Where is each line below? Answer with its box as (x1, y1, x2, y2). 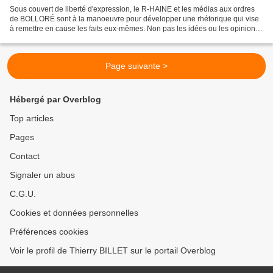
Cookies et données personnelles (10, 208, 138, 218)
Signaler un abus (10, 170, 75, 180)
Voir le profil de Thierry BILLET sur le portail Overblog (10, 246, 216, 255)
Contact (10, 151, 40, 161)
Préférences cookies (10, 227, 88, 236)
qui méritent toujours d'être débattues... (10, 34, 138, 43)
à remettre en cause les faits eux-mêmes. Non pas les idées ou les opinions (10, 24, 259, 33)
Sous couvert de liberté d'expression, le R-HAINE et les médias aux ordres (10, 4, 255, 13)
